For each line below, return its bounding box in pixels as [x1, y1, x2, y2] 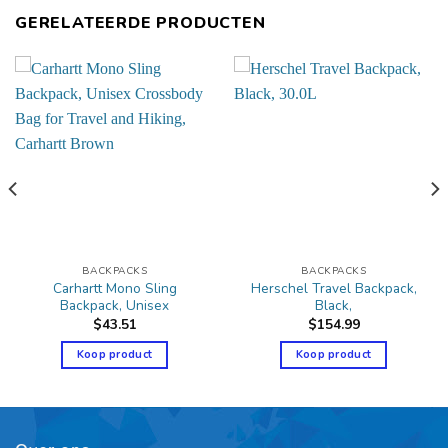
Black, [315, 296, 352, 316]
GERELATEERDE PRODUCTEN [15, 11, 266, 34]
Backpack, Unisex [60, 296, 169, 316]
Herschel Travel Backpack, [250, 279, 417, 299]
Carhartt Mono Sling [52, 279, 177, 299]
